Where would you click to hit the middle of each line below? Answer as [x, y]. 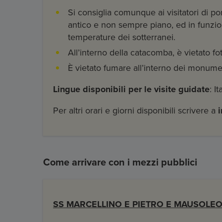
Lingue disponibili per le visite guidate [131, 89]
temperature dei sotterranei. [122, 37]
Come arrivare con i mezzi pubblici [120, 163]
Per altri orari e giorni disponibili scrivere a [136, 111]
